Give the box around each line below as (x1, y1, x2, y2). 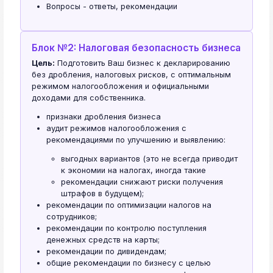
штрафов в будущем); (61, 189, 144, 199)
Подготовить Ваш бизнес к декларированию (55, 58, 230, 68)
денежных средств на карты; (46, 235, 160, 245)
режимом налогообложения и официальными (32, 82, 209, 91)
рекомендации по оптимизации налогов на (46, 200, 211, 210)
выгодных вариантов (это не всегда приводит (61, 154, 238, 164)
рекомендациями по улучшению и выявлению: (46, 135, 225, 145)
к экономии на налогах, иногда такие (61, 166, 208, 175)
